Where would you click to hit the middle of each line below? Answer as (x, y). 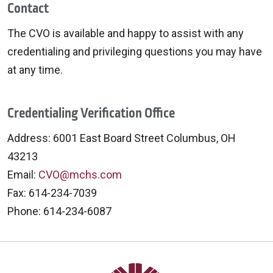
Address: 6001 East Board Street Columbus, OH (122, 138)
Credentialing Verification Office (91, 113)
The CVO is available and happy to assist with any (126, 33)
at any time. (35, 70)
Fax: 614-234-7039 (53, 193)
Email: (23, 175)
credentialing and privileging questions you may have (135, 51)
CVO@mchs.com (81, 175)
